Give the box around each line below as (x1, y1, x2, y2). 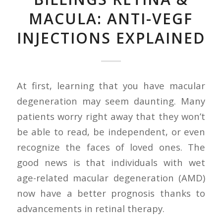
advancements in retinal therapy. (16, 202, 165, 215)
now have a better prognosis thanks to (16, 186, 206, 199)
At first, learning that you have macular (16, 79, 206, 92)
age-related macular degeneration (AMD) (16, 171, 206, 184)
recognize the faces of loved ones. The (16, 140, 206, 153)
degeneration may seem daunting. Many (16, 94, 206, 107)
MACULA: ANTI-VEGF (29, 8, 193, 29)
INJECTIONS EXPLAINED (16, 28, 205, 48)
